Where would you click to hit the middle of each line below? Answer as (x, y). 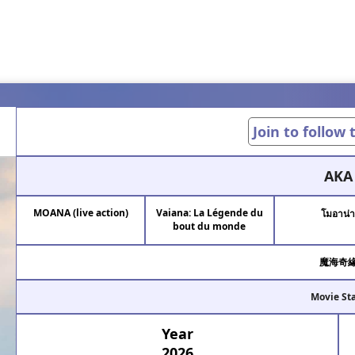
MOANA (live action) (80, 213)
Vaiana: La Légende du (209, 213)
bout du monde (210, 227)
